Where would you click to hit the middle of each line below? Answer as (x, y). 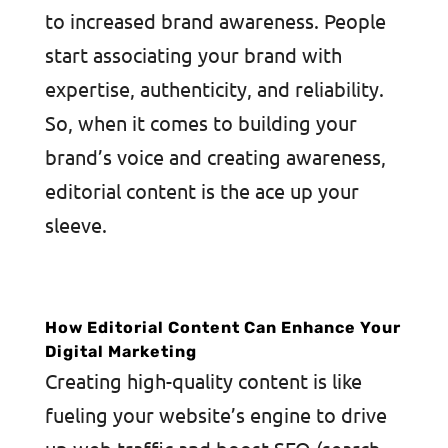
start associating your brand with (193, 54)
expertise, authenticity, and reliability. (214, 88)
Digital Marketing (120, 351)
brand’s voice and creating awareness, (215, 156)
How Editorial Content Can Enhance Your (222, 327)
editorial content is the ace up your (201, 190)
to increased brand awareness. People (215, 20)
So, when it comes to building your (200, 122)
